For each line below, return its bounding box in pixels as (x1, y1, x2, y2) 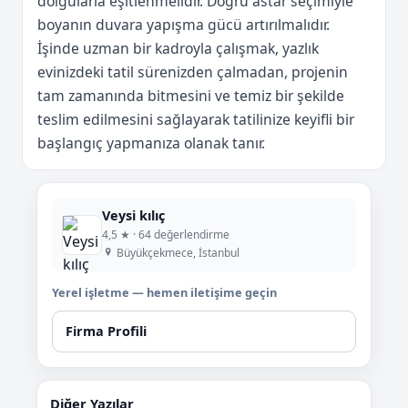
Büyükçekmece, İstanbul (113, 245, 240, 261)
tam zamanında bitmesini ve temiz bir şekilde (37, 85, 344, 106)
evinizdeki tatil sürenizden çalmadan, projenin (37, 61, 348, 82)
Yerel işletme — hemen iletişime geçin (52, 283, 277, 301)
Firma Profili (66, 322, 148, 341)
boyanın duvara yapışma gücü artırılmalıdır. (37, 14, 330, 35)
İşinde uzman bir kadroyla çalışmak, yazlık (37, 37, 319, 58)
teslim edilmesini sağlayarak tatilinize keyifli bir (37, 108, 354, 129)
